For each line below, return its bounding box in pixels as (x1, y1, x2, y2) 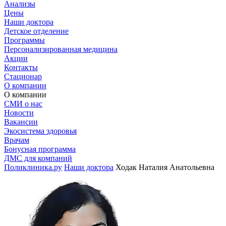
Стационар (4, 72, 42, 81)
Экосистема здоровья (4, 127, 77, 135)
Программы (4, 36, 45, 44)
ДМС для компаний (4, 154, 72, 162)
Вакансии (4, 118, 38, 126)
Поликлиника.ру (4, 163, 62, 172)
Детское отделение (4, 27, 69, 35)
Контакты (4, 63, 38, 72)
